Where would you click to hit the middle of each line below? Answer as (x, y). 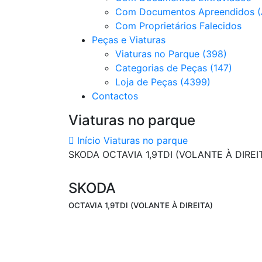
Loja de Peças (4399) (163, 82)
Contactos (115, 96)
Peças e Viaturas (129, 40)
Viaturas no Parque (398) (171, 54)
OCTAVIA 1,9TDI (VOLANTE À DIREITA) (141, 205)
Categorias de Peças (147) (174, 68)
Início (87, 140)
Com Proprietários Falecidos (178, 26)
